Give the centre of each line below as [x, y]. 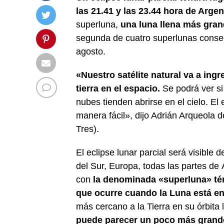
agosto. [91, 51]
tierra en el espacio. [118, 88]
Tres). [89, 129]
